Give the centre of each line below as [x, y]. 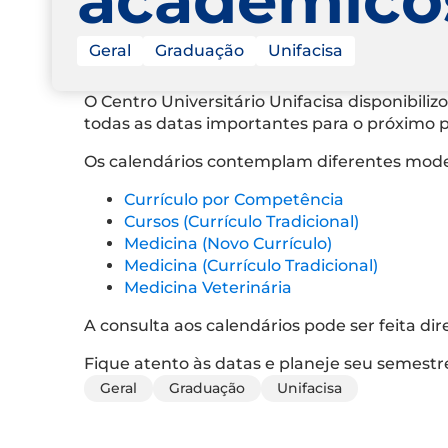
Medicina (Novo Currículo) [228, 243]
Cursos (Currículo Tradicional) [241, 221]
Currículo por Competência [234, 199]
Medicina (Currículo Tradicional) [251, 265]
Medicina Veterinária [208, 287]
